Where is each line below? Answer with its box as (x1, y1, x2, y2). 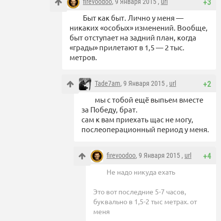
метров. (70, 52, 97, 62)
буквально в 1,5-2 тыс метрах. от (93, 197, 197, 206)
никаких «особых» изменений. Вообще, (70, 23, 208, 33)
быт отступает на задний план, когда (70, 33, 196, 42)
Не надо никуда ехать (107, 167, 175, 177)
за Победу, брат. (81, 105, 138, 114)
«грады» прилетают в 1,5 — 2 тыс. (70, 42, 184, 52)
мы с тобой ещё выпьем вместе (95, 95, 203, 105)
